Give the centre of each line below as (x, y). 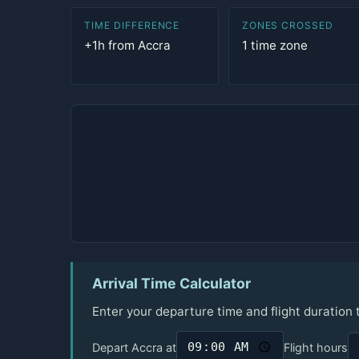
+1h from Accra (127, 45)
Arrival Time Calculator (171, 284)
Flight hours (315, 347)
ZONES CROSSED (288, 25)
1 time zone (274, 45)
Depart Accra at (134, 347)
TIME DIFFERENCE (132, 25)
